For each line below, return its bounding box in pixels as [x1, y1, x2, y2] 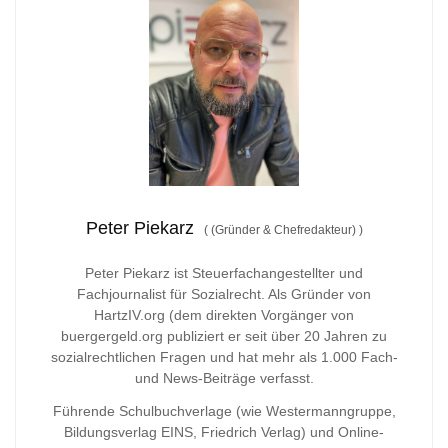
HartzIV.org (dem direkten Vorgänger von [94, 307, 354, 324]
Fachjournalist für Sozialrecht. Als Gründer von [77, 286, 371, 303]
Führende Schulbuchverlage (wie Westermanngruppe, [52, 403, 396, 420]
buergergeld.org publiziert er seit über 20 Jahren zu [61, 328, 387, 345]
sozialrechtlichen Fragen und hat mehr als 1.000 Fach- [50, 349, 398, 366]
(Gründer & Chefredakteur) [207, 223, 359, 238]
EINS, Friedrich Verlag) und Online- [157, 424, 384, 441]
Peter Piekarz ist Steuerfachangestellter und [85, 265, 363, 282]
